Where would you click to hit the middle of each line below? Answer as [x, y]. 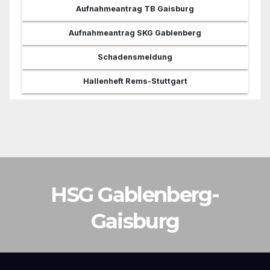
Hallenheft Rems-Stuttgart [135, 81]
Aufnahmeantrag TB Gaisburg [135, 8]
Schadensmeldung [135, 57]
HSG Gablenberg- [135, 194]
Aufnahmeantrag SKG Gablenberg [135, 33]
